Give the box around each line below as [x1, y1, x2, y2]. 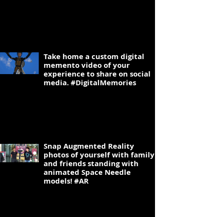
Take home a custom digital [44, 51, 144, 62]
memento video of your [44, 60, 130, 70]
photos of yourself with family [44, 150, 155, 160]
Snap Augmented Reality [44, 141, 134, 151]
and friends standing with [44, 158, 139, 169]
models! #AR [44, 176, 89, 186]
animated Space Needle [44, 167, 131, 177]
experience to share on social [44, 69, 151, 79]
